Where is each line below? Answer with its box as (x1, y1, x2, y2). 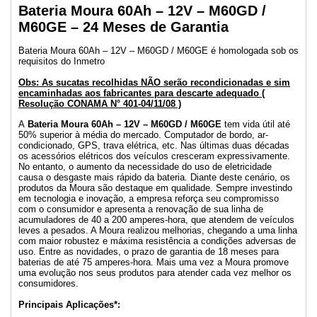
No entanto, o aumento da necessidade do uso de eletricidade (18, 161, 272, 173)
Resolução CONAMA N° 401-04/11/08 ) (18, 98, 181, 109)
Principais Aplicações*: (18, 299, 120, 310)
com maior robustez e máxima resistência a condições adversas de (18, 236, 296, 247)
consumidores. (18, 278, 79, 289)
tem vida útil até (221, 119, 290, 130)
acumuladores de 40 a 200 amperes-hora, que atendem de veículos (18, 214, 294, 226)
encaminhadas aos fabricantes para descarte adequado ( (18, 87, 265, 98)
